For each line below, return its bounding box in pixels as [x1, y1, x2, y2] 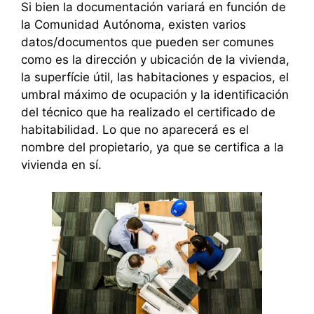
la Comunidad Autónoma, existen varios [21, 18, 246, 32]
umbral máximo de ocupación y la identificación [21, 88, 289, 102]
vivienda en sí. [21, 158, 102, 172]
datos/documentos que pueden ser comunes [21, 35, 274, 50]
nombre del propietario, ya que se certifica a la [21, 140, 284, 155]
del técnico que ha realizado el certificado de [21, 105, 275, 120]
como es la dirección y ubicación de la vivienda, [21, 53, 289, 67]
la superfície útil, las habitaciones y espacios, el [21, 70, 289, 85]
